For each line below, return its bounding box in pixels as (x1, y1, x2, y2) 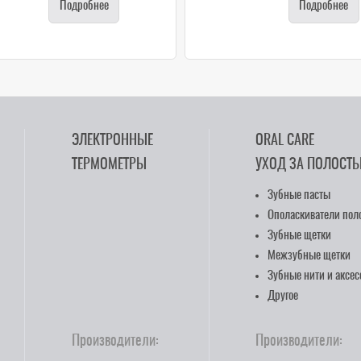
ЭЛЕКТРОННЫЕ (71, 133, 153, 148)
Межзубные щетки (268, 249, 351, 262)
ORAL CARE (255, 133, 315, 148)
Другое (268, 289, 299, 302)
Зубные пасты (268, 189, 331, 201)
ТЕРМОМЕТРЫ (71, 157, 147, 172)
